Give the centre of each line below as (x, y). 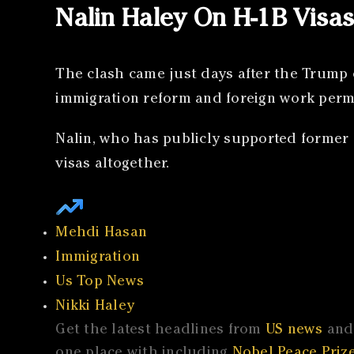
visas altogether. (113, 165)
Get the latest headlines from (160, 331)
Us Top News (100, 282)
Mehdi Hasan (102, 233)
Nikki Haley (95, 307)
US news (294, 331)
